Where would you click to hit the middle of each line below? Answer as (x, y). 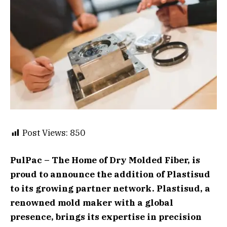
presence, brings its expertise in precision (106, 217)
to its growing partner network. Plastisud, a (110, 189)
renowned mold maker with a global (92, 203)
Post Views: (45, 133)
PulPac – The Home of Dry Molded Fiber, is (105, 160)
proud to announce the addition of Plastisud (110, 175)
